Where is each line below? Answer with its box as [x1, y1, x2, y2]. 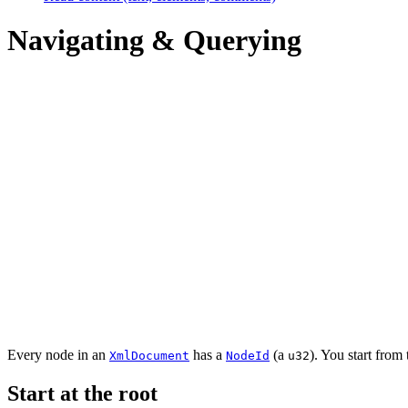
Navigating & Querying [7, 24, 301, 57]
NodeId [226, 348, 270, 362]
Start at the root [7, 381, 158, 405]
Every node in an [7, 346, 109, 362]
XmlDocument [109, 348, 189, 362]
